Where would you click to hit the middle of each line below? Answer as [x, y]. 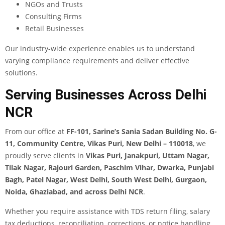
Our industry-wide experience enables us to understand [100, 49]
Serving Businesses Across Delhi [106, 95]
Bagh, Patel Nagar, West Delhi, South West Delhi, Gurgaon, [106, 180]
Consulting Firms [53, 17]
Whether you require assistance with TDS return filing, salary [107, 211]
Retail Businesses [54, 29]
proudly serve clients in [45, 156]
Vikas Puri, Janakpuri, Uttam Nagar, [148, 156]
